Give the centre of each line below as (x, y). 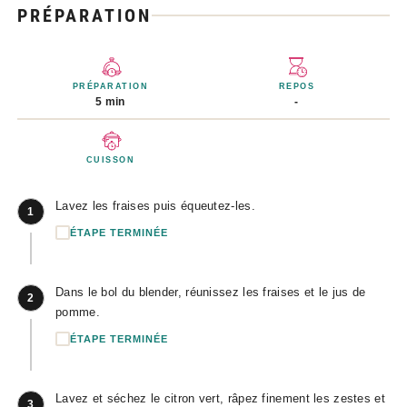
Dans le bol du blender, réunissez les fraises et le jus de (211, 293)
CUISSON (110, 160)
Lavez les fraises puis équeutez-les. (155, 206)
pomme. (78, 313)
